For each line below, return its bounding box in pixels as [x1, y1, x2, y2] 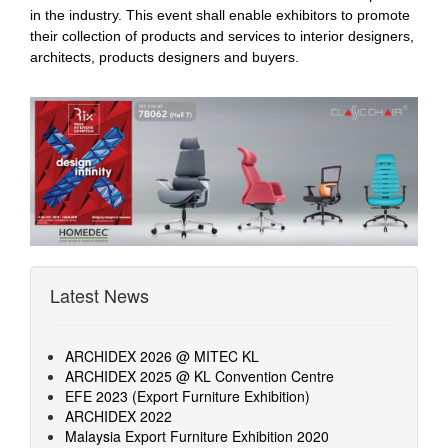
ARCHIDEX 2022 [65, 405, 172, 426]
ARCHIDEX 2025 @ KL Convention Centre [65, 365, 334, 386]
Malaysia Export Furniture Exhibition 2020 [65, 425, 329, 446]
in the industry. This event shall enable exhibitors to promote [30, 7, 410, 23]
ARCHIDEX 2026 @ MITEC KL [65, 345, 259, 366]
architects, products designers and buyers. [30, 49, 299, 65]
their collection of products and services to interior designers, [30, 28, 414, 44]
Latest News [50, 281, 149, 308]
